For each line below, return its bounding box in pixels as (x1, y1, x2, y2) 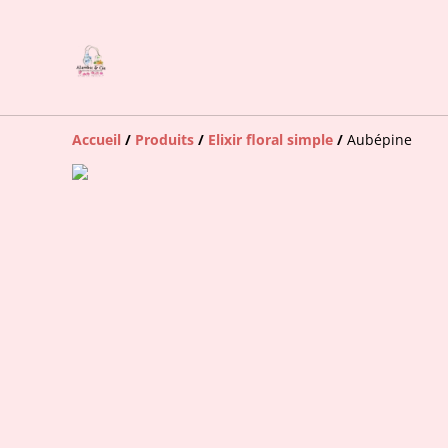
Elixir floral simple (208, 130, 333, 149)
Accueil (72, 130, 121, 149)
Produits (135, 130, 194, 149)
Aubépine (347, 130, 412, 149)
